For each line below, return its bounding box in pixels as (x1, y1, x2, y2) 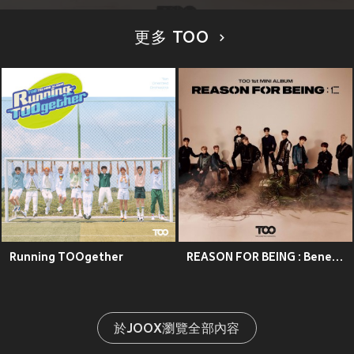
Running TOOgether (9, 250, 123, 264)
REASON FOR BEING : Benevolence (332, 250, 343, 264)
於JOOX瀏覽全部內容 (114, 322, 240, 337)
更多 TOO (134, 30, 210, 48)
